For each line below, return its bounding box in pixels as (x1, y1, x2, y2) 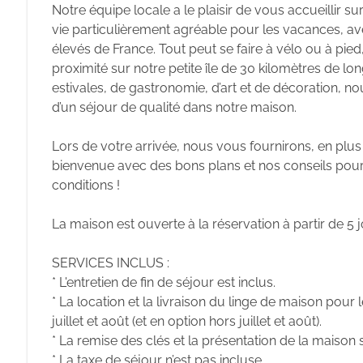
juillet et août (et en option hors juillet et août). (52, 314, 322, 329)
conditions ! (52, 177, 120, 193)
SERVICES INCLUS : (52, 255, 169, 271)
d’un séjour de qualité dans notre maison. (52, 100, 297, 115)
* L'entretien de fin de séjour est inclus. (52, 275, 275, 290)
